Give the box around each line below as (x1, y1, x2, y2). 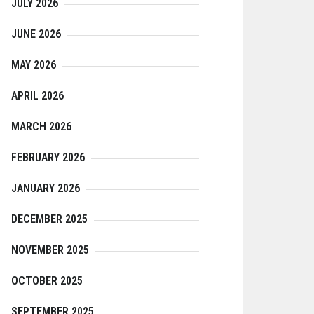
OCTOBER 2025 (11, 274, 83, 288)
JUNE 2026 (11, 27, 61, 41)
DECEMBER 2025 (11, 212, 88, 226)
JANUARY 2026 (11, 182, 80, 196)
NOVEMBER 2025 (11, 243, 89, 257)
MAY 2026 (11, 58, 56, 72)
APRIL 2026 (11, 89, 64, 103)
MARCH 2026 (11, 120, 71, 134)
